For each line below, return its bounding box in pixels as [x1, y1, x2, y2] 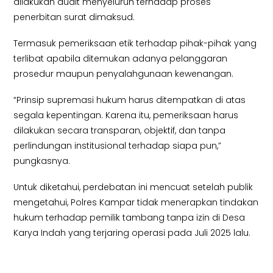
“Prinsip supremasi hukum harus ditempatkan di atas [13, 94, 246, 107]
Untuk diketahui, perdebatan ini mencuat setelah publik [13, 181, 253, 194]
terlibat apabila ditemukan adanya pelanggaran [13, 52, 228, 65]
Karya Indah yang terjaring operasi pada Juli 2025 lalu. [13, 227, 251, 239]
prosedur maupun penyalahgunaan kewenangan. [13, 67, 234, 80]
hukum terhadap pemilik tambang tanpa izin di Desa [13, 211, 246, 224]
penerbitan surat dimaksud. [13, 10, 135, 23]
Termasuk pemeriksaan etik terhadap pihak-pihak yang [13, 37, 257, 49]
